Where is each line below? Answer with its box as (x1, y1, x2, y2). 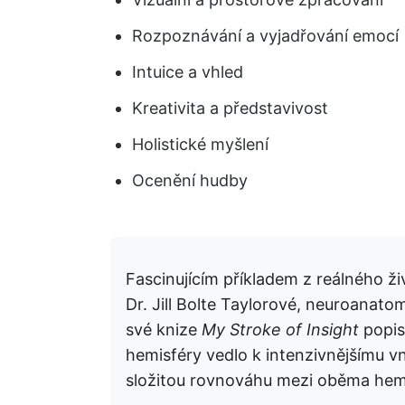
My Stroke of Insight (202, 320, 359, 339)
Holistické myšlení (132, 135, 268, 154)
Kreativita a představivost (132, 99, 328, 118)
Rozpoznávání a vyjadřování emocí (132, 26, 399, 45)
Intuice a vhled (132, 62, 243, 81)
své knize (126, 320, 202, 339)
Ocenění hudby (132, 171, 248, 190)
